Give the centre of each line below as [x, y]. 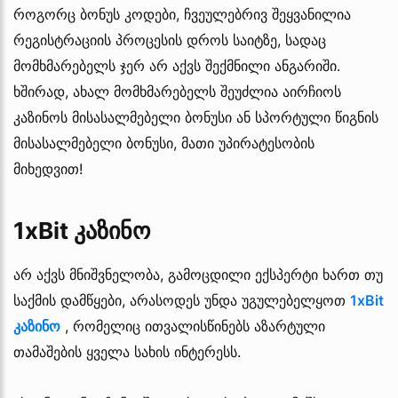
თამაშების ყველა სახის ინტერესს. [127, 351]
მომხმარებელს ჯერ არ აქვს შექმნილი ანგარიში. [177, 65]
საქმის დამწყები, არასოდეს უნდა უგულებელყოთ [182, 300]
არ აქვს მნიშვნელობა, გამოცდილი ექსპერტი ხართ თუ [198, 274]
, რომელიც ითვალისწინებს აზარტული [193, 326]
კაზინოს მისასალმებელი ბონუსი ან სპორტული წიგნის [196, 117]
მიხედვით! [48, 168]
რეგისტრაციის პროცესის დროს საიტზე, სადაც [170, 40]
